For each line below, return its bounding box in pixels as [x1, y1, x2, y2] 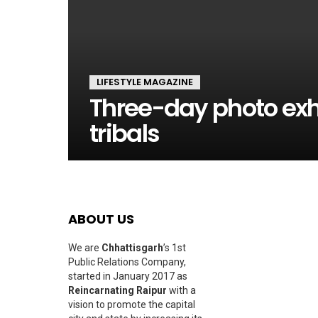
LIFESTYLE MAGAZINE [97, 75, 193, 89]
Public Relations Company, [68, 256, 186, 268]
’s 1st [163, 242, 186, 253]
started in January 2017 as [68, 270, 187, 282]
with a [167, 285, 196, 296]
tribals [89, 116, 160, 150]
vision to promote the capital [68, 299, 195, 310]
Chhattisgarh [102, 242, 163, 253]
